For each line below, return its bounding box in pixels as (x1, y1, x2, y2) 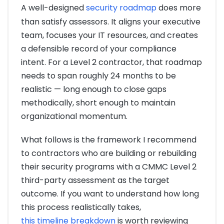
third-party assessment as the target (21, 174, 169, 186)
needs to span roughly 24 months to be (21, 70, 176, 82)
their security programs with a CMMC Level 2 (21, 160, 196, 172)
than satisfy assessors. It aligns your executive (21, 16, 200, 28)
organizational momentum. (21, 110, 127, 122)
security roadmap (86, 2, 156, 14)
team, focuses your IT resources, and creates (21, 29, 198, 41)
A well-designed (21, 2, 86, 14)
